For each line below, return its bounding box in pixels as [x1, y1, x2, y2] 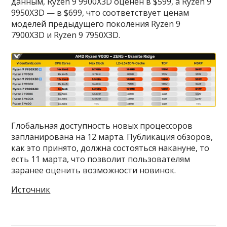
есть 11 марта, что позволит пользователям [11, 153, 191, 165]
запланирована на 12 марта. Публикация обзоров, [11, 131, 213, 142]
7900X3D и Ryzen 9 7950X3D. [11, 29, 121, 41]
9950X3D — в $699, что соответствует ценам [11, 7, 190, 19]
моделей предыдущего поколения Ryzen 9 [11, 18, 181, 30]
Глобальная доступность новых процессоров [11, 120, 193, 131]
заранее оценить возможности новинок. [11, 164, 176, 176]
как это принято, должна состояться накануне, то [11, 142, 210, 154]
